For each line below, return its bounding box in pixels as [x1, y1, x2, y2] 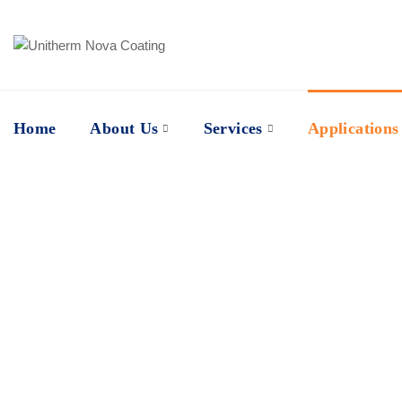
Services [203, 119, 263, 137]
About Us [90, 119, 159, 137]
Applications [307, 119, 399, 137]
